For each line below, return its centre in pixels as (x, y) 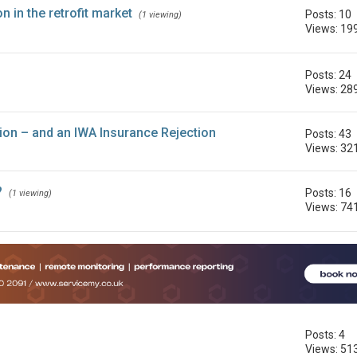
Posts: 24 (329, 75)
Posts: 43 (329, 134)
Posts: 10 (329, 15)
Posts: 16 (329, 193)
